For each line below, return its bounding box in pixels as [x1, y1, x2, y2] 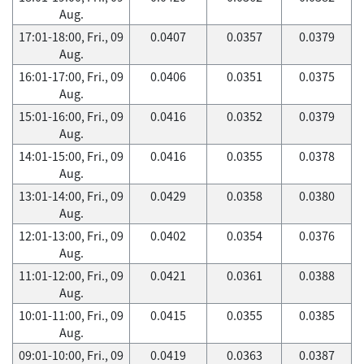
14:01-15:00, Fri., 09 [19, 147, 123, 165]
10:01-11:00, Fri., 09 [19, 306, 123, 324]
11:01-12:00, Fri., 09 [19, 266, 123, 284]
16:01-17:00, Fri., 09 [19, 67, 123, 85]
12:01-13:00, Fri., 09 [19, 227, 123, 245]
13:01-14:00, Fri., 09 [19, 187, 123, 205]
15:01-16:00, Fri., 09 [19, 107, 123, 125]
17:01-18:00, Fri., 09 [19, 28, 123, 45]
